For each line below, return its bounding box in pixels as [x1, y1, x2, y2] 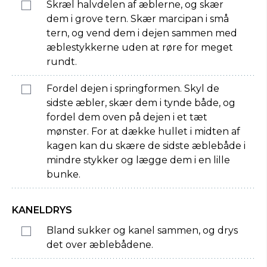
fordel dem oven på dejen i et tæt [46, 111, 207, 123]
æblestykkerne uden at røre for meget [46, 42, 233, 53]
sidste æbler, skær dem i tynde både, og [46, 97, 235, 108]
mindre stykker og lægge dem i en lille [46, 154, 230, 166]
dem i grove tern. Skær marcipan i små [46, 13, 229, 24]
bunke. [46, 169, 80, 180]
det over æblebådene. [46, 239, 153, 250]
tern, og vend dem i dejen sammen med [46, 27, 237, 39]
